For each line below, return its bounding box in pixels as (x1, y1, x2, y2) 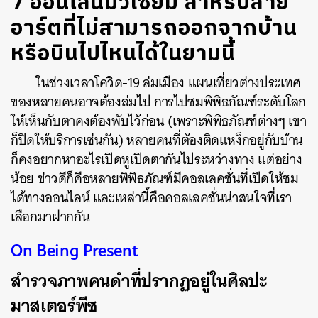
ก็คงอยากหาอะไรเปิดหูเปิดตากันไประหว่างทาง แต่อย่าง (11, 148, 302, 171)
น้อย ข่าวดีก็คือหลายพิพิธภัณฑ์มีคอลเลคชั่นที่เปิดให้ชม (11, 167, 299, 190)
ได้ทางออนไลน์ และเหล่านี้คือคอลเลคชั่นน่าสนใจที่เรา (11, 186, 292, 209)
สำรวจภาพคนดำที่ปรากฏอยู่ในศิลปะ (11, 265, 268, 296)
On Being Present (11, 234, 143, 265)
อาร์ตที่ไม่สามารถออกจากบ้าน (11, 11, 297, 46)
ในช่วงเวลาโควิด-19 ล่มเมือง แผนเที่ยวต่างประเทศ (35, 71, 301, 94)
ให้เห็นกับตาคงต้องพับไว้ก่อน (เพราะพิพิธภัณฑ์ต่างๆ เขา (11, 109, 307, 133)
